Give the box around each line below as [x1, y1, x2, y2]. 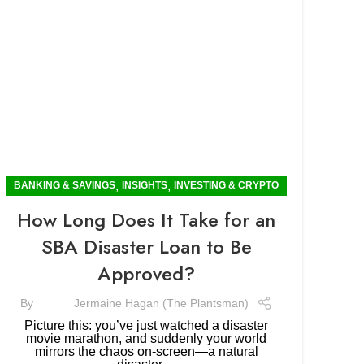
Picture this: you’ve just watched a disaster [24, 318, 268, 332]
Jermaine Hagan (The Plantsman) [73, 296, 249, 310]
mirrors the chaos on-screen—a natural [34, 344, 258, 358]
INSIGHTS [122, 180, 167, 191]
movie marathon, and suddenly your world [26, 331, 266, 345]
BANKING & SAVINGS [14, 180, 115, 191]
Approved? [97, 259, 195, 288]
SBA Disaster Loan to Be [41, 232, 252, 261]
